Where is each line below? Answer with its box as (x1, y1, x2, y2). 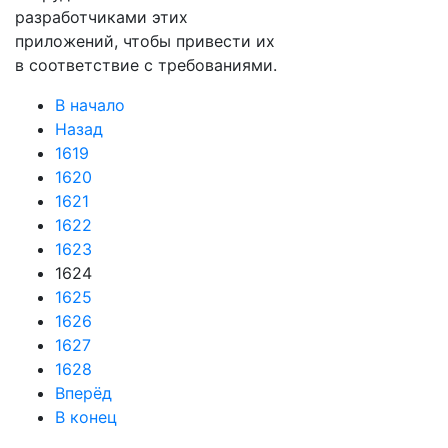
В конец (55, 407, 117, 427)
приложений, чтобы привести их (15, 31, 275, 51)
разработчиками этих (15, 7, 188, 27)
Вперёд (55, 383, 112, 403)
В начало (55, 95, 125, 115)
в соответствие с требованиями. (15, 55, 277, 75)
